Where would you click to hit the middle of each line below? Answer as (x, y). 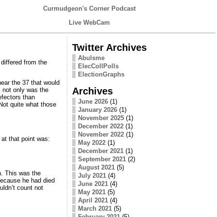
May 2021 (92, 192)
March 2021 (95, 208)
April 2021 (93, 200)
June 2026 (93, 101)
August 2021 (96, 167)
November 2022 (101, 134)
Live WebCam (89, 23)
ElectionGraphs (101, 74)
